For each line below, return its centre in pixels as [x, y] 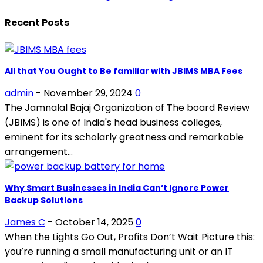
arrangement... [39, 151]
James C [25, 222]
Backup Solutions [44, 200]
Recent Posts [37, 22]
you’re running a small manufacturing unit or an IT [119, 251]
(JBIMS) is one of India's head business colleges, [113, 122]
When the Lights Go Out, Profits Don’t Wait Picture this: [130, 237]
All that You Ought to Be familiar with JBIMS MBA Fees [124, 71]
